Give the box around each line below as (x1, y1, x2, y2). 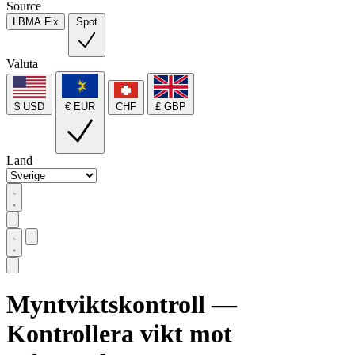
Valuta (6, 57, 38, 71)
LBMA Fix (13, 16, 59, 28)
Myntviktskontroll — (6, 290, 237, 319)
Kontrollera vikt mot (6, 319, 232, 349)
